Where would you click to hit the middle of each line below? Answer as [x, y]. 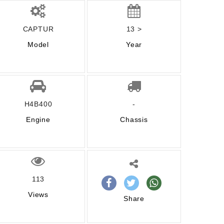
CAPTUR [38, 29]
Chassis [134, 119]
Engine [38, 119]
